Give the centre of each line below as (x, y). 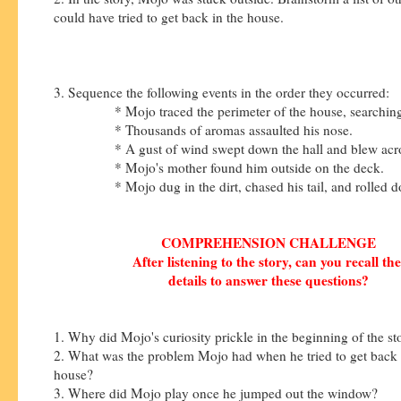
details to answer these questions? (269, 280)
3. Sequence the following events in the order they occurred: (222, 92)
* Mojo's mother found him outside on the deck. (219, 167)
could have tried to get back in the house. (169, 17)
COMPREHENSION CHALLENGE (269, 242)
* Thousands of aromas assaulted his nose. (203, 129)
